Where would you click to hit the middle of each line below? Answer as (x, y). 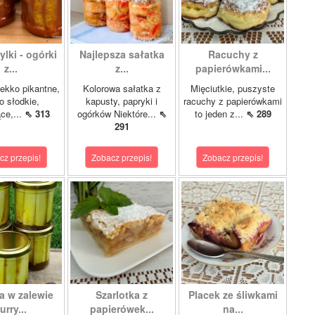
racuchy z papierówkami (233, 101)
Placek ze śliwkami (233, 295)
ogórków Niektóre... (118, 114)
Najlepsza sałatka (122, 54)
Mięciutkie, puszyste (233, 88)
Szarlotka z (122, 295)
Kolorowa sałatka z (122, 88)
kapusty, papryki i (122, 101)
